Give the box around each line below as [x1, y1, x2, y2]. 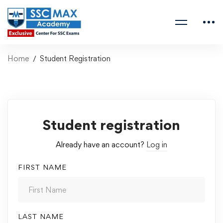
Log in [146, 140, 167, 149]
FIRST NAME [18, 163, 67, 171]
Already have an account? [56, 140, 146, 149]
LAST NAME [18, 212, 64, 221]
